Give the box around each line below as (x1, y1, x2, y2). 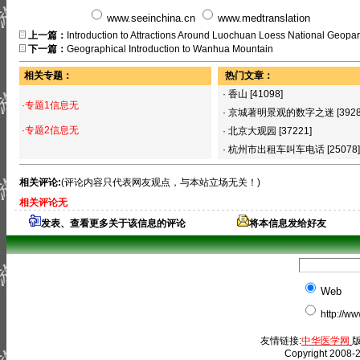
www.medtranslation (218, 12, 310, 24)
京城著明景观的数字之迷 (228, 107, 337, 118)
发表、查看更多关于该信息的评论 (41, 218, 186, 229)
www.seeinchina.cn (107, 12, 195, 24)
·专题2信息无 (22, 125, 79, 136)
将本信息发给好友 (249, 218, 326, 229)
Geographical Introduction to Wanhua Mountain (67, 43, 273, 55)
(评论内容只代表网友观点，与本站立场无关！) (61, 177, 260, 188)
